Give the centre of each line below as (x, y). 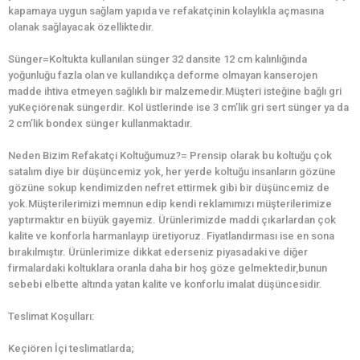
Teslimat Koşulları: (51, 317)
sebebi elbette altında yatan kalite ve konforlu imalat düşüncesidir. (165, 284)
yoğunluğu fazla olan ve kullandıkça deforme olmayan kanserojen (163, 76)
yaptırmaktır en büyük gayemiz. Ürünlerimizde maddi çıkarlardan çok (172, 220)
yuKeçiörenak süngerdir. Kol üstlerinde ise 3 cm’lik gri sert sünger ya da (178, 108)
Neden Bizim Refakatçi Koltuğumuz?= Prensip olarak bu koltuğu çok (170, 156)
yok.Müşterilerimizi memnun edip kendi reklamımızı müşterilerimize (170, 204)
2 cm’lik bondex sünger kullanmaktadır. (100, 124)
